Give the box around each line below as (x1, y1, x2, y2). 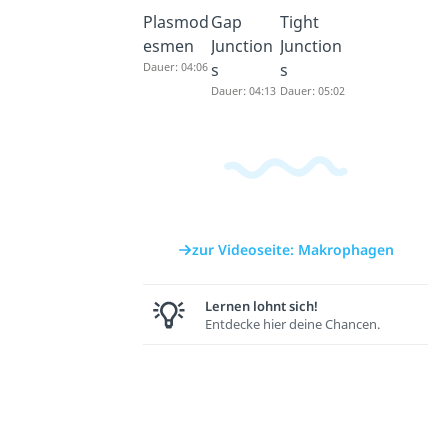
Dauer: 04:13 (211, 82, 277, 98)
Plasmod (143, 10, 210, 33)
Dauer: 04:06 (143, 58, 209, 74)
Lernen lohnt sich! (205, 296, 319, 315)
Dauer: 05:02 (279, 82, 345, 98)
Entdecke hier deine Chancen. (205, 314, 381, 333)
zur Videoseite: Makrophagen (191, 240, 394, 260)
